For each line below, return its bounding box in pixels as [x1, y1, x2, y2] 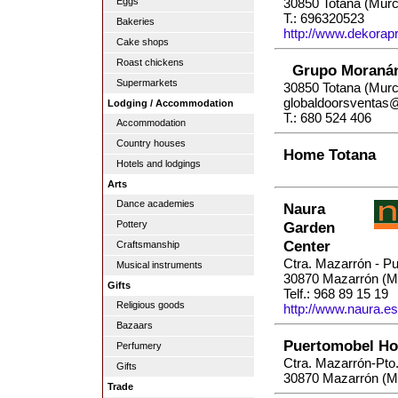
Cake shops [116, 36, 169, 47]
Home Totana [283, 146, 376, 164]
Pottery [116, 219, 147, 229]
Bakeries [116, 16, 155, 27]
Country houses [116, 138, 186, 148]
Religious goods [116, 299, 185, 310]
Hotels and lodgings [116, 158, 201, 169]
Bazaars [116, 320, 153, 330]
